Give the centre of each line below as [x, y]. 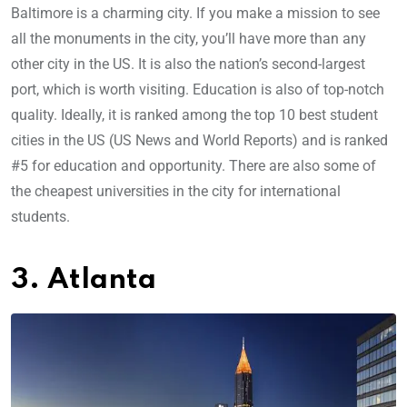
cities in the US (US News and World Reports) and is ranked [199, 140]
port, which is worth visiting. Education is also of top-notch [198, 89]
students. [42, 216]
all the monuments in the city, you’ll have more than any [189, 38]
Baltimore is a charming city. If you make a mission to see [195, 13]
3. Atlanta [84, 280]
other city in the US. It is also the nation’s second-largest [188, 64]
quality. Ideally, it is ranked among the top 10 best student [194, 114]
